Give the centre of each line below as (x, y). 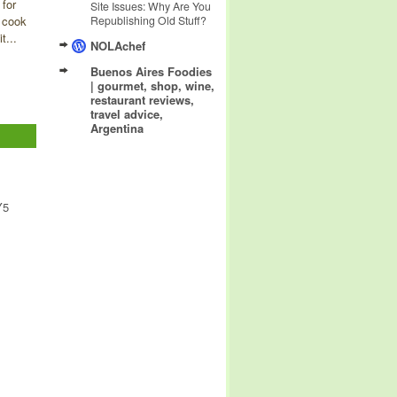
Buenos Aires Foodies (151, 71)
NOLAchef (118, 45)
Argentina (117, 128)
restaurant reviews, (142, 99)
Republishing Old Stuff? (148, 20)
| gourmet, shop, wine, (152, 85)
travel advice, (127, 113)
